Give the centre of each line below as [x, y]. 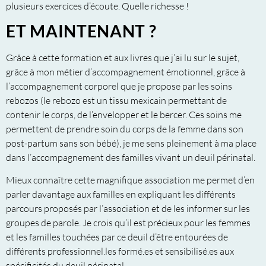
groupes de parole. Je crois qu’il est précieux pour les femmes [128, 223]
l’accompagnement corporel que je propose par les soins [119, 86]
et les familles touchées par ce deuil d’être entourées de [117, 237]
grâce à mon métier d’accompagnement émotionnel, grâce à [126, 72]
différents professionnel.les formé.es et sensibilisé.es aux [120, 251]
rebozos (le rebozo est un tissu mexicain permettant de [116, 100]
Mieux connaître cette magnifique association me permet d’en [130, 180]
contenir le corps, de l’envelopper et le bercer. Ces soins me [124, 114]
